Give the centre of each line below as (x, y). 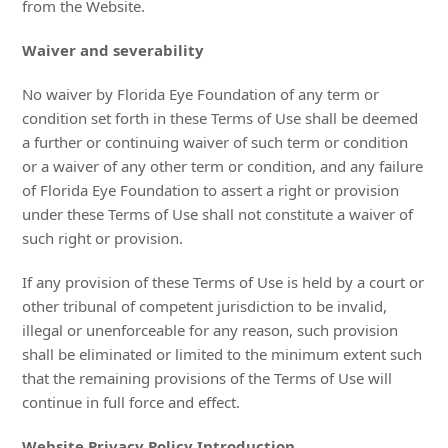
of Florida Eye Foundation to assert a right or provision (211, 190)
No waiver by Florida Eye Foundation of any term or (201, 94)
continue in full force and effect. (131, 402)
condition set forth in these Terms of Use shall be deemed (220, 118)
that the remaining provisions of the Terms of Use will (207, 378)
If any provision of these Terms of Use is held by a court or (223, 282)
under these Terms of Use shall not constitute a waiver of (218, 214)
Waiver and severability (113, 50)
